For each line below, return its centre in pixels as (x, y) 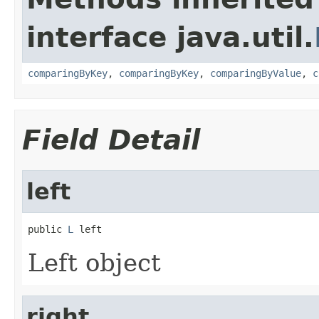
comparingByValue (256, 73)
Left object (94, 262)
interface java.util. (170, 37)
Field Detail (111, 140)
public (48, 229)
